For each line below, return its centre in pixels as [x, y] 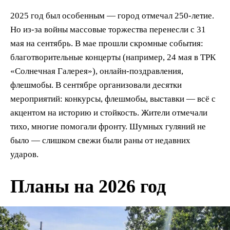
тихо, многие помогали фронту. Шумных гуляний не [108, 126]
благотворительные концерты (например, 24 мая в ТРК [113, 57]
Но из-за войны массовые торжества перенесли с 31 [108, 29]
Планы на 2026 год [88, 186]
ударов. [24, 154]
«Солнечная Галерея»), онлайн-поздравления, [97, 71]
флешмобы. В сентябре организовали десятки [96, 85]
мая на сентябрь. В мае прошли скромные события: [107, 43]
